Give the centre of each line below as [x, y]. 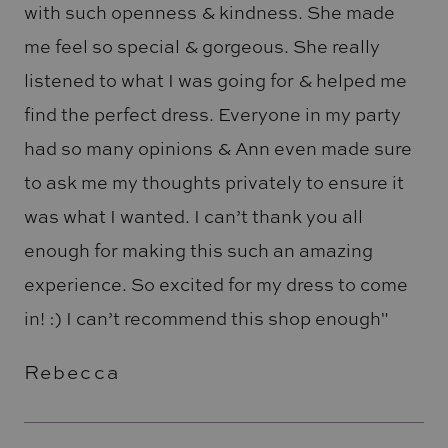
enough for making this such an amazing [198, 250]
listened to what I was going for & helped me [215, 80]
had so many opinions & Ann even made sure [217, 148]
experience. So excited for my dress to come [215, 284]
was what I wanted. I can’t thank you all [193, 216]
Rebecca [71, 371]
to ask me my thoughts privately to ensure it [213, 182]
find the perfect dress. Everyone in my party [212, 114]
